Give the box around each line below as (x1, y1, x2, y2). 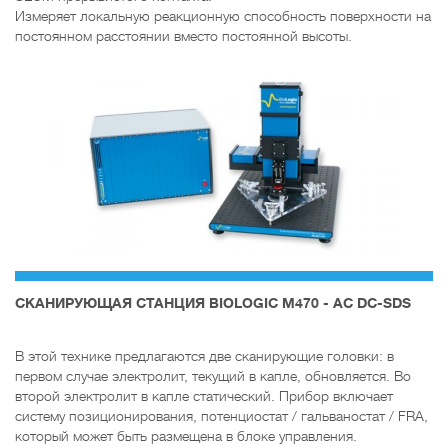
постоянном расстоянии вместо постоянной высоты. (15, 28, 352, 45)
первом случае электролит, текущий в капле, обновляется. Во (15, 368, 411, 385)
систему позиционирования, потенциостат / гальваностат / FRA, (15, 408, 428, 425)
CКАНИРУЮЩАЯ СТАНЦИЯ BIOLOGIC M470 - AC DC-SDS (15, 295, 411, 312)
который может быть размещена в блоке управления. (15, 428, 357, 445)
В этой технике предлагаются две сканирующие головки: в (15, 348, 394, 365)
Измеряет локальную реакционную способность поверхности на (15, 8, 431, 25)
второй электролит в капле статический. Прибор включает (15, 388, 393, 405)
